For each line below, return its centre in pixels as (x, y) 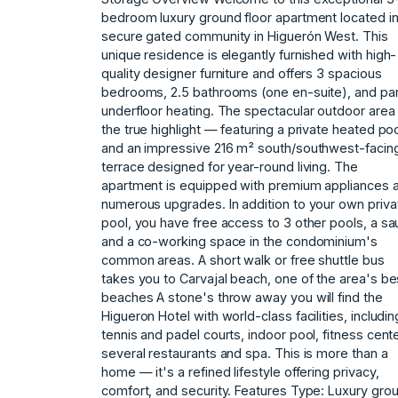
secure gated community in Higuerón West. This (245, 36)
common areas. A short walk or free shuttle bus (243, 259)
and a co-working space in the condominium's (239, 241)
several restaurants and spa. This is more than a (245, 353)
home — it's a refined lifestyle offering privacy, (240, 371)
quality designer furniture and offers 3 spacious (242, 73)
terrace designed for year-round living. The (230, 166)
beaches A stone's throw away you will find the (242, 297)
